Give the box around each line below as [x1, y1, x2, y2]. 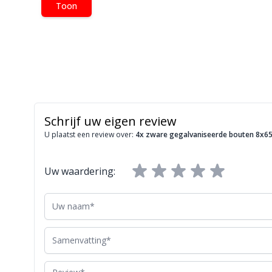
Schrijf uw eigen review [44, 113, 177, 129]
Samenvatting [44, 227, 107, 240]
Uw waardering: [44, 165, 115, 178]
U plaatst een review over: [44, 129, 135, 140]
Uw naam [44, 193, 86, 206]
